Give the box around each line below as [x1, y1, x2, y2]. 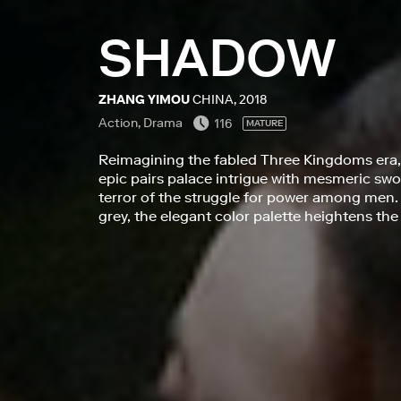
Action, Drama [98, 114, 183, 131]
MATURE [246, 117, 283, 130]
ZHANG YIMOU [98, 90, 190, 107]
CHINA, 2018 [192, 90, 267, 107]
